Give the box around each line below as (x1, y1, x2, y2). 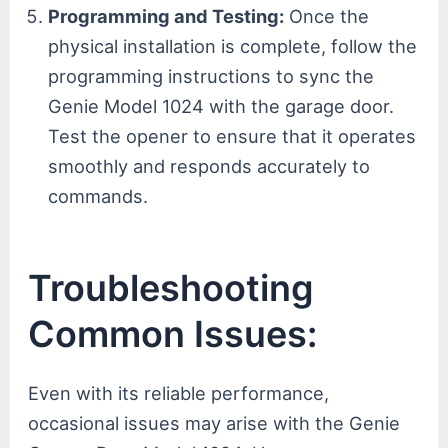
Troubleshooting (28, 265, 315, 310)
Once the (284, 4, 370, 27)
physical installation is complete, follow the (48, 34, 418, 57)
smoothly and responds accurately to (48, 154, 371, 177)
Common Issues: (28, 311, 318, 356)
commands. (48, 184, 149, 207)
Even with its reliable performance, (28, 381, 330, 404)
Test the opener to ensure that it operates (48, 124, 417, 147)
